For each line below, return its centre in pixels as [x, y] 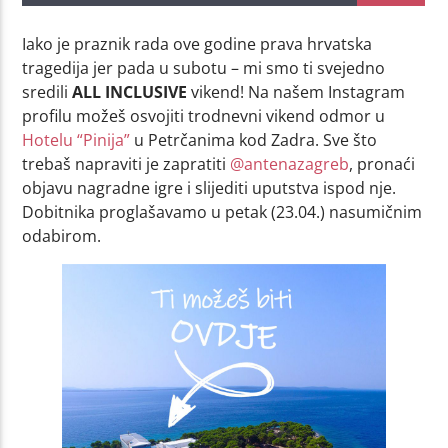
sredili [47, 91]
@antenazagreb [290, 163]
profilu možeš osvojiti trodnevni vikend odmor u [204, 115]
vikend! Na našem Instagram [296, 91]
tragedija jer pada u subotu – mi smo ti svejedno [204, 67]
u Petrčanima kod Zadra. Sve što [254, 139]
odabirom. [62, 235]
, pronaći [382, 163]
